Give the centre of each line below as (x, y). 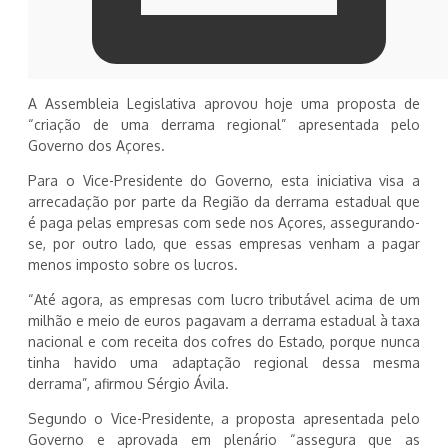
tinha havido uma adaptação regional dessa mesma (224, 363)
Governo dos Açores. (96, 146)
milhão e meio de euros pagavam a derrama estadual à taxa (224, 321)
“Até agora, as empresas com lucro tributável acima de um (224, 300)
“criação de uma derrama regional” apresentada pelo (224, 125)
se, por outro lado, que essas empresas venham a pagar (224, 244)
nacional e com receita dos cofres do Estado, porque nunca (224, 342)
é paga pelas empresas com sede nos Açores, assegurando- (224, 223)
